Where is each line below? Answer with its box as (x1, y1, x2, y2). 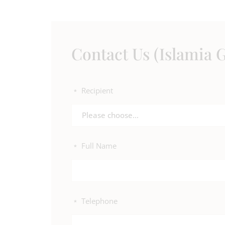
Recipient (81, 85, 113, 95)
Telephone (81, 196, 118, 206)
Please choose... (82, 110, 139, 120)
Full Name (81, 141, 117, 151)
